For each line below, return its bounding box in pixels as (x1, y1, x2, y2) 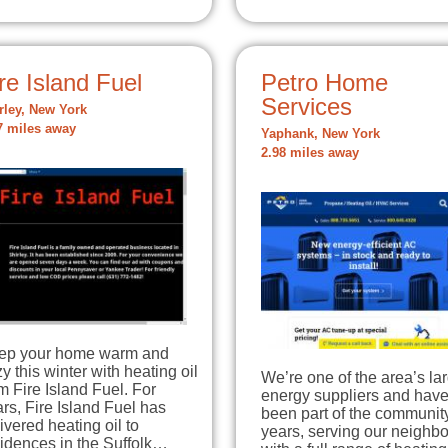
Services (261, 93, 352, 120)
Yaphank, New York (261, 127, 380, 141)
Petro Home (261, 69, 388, 96)
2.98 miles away (261, 146, 359, 160)
